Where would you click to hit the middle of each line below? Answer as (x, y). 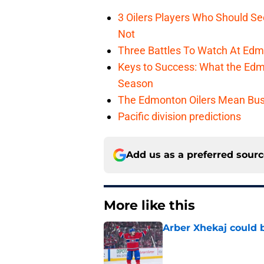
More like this (149, 206)
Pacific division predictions (179, 117)
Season (136, 84)
